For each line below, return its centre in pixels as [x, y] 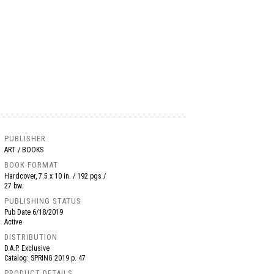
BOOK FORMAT [31, 165]
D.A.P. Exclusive [27, 248]
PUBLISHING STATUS [43, 201]
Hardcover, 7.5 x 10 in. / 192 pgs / [55, 176]
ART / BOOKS [24, 150]
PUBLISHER [25, 139]
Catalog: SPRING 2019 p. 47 [48, 258]
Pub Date [19, 212]
